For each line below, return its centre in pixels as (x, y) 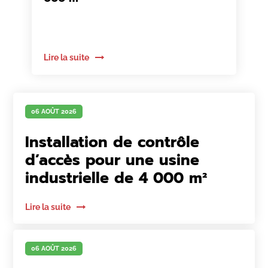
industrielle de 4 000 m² (116, 178)
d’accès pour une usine (112, 160)
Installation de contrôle (112, 142)
